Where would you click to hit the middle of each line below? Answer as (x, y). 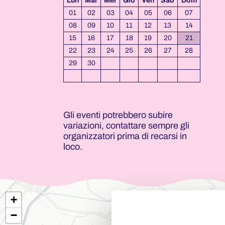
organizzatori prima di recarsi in (125, 136)
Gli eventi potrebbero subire (118, 115)
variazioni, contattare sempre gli (126, 126)
